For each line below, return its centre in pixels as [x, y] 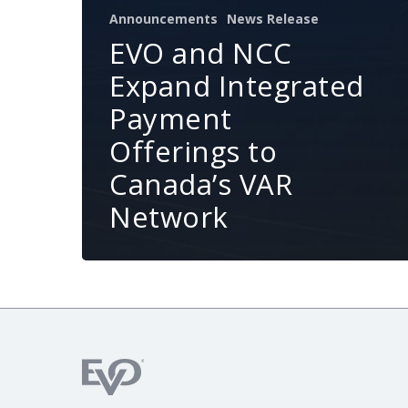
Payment [171, 118]
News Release [273, 19]
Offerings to [193, 151]
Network [169, 217]
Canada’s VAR [201, 184]
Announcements [163, 19]
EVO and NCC [201, 53]
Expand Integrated [237, 86]
